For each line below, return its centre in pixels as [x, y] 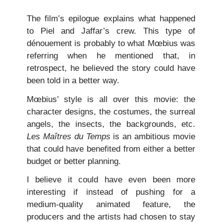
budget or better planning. [74, 161]
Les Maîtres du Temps [69, 136]
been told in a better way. [73, 81]
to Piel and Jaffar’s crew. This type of [111, 31]
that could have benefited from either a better [111, 149]
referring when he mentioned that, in [111, 56]
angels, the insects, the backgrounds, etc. [111, 124]
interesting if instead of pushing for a [111, 192]
